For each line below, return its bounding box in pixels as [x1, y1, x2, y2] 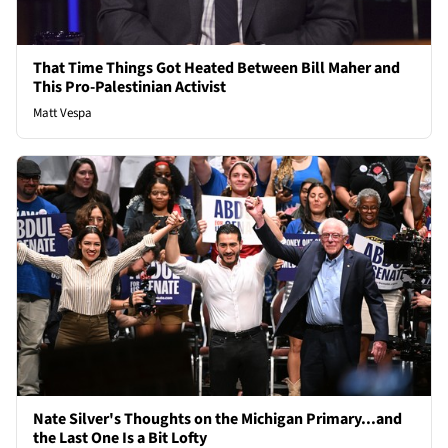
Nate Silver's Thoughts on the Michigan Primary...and [33, 408, 402, 431]
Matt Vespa [33, 104, 92, 123]
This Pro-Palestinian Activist [33, 76, 226, 99]
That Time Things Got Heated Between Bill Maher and [33, 57, 400, 80]
